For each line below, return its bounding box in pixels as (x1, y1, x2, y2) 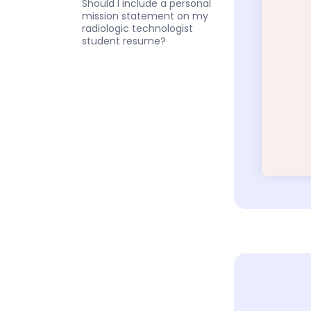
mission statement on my (82, 8, 208, 23)
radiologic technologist (82, 21, 193, 35)
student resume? (82, 33, 166, 48)
